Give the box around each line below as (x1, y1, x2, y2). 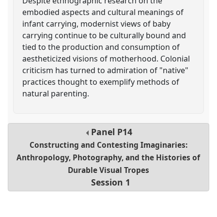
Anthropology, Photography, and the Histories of (16, 153, 201, 163)
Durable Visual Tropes (67, 165, 149, 176)
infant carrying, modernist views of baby (22, 18, 171, 29)
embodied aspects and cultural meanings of (22, 6, 184, 17)
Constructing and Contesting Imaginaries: (29, 140, 187, 151)
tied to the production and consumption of (22, 41, 180, 52)
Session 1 (91, 176, 131, 188)
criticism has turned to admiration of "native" (22, 64, 189, 76)
